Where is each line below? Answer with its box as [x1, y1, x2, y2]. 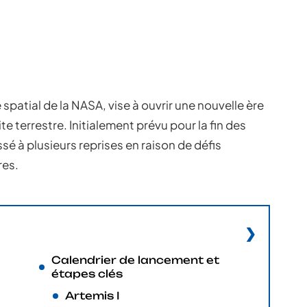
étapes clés [51, 267, 123, 280]
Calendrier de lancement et [51, 254, 219, 267]
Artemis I [65, 289, 120, 302]
